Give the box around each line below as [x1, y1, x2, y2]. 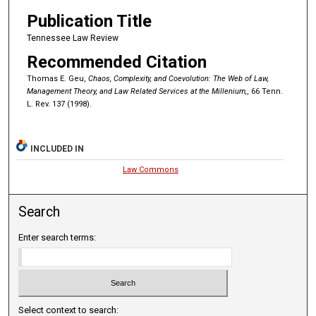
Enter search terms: [18, 232, 97, 243]
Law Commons [122, 165, 178, 175]
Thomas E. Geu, [26, 74, 88, 84]
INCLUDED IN [30, 144, 85, 154]
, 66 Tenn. [246, 87, 283, 97]
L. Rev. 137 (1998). [26, 99, 92, 109]
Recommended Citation [26, 52, 207, 73]
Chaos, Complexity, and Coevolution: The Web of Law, [87, 74, 269, 84]
